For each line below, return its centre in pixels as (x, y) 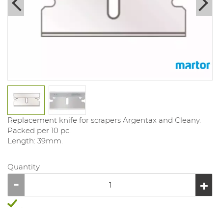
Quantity (24, 167)
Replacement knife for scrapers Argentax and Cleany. (104, 120)
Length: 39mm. (35, 141)
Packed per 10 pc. (39, 131)
